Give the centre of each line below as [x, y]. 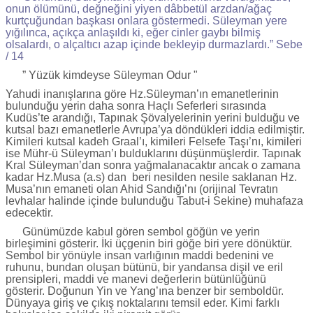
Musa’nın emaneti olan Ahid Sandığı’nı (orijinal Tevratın [142, 189]
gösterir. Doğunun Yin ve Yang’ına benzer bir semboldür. [145, 291]
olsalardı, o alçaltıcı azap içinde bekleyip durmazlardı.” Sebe [154, 44]
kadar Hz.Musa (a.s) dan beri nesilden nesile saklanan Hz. [151, 177]
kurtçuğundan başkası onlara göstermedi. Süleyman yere [146, 20]
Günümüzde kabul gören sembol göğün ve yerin [133, 231]
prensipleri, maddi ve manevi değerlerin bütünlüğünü [136, 279]
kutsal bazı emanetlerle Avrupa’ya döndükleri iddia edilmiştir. [155, 129]
